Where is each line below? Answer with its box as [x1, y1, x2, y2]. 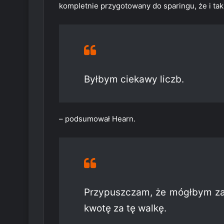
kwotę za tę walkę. [84, 202, 166, 214]
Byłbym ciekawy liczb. [84, 73, 184, 85]
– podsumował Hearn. [59, 114, 135, 124]
